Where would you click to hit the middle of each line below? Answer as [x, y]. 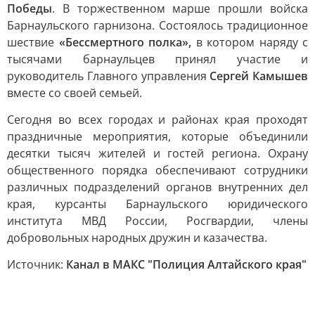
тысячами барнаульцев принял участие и [157, 59]
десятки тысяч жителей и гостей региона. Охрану [157, 153]
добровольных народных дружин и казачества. [137, 238]
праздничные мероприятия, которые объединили [157, 136]
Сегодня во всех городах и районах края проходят [157, 120]
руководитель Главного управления [109, 76]
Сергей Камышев [259, 76]
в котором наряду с [250, 42]
